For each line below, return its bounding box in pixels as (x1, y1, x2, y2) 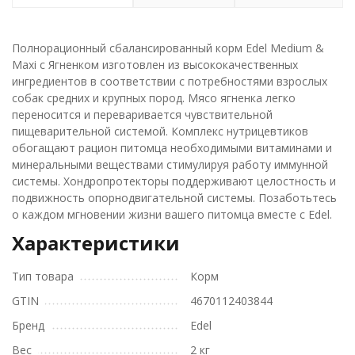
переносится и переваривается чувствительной (12, 107, 273, 123)
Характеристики (12, 230, 180, 257)
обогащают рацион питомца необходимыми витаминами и (12, 140, 332, 156)
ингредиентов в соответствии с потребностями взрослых (12, 74, 327, 90)
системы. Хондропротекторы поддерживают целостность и (12, 174, 336, 189)
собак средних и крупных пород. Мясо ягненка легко (12, 90, 296, 106)
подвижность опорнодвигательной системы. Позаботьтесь (12, 190, 337, 206)
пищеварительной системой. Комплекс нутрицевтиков (12, 124, 308, 139)
